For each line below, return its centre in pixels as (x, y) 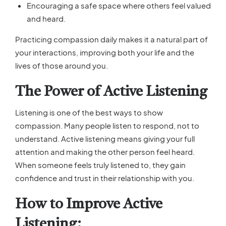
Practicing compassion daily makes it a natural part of (111, 39)
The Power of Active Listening (111, 93)
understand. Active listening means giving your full (105, 138)
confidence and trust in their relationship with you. (105, 178)
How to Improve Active (89, 205)
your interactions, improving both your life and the (105, 52)
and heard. (46, 18)
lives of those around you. (62, 65)
